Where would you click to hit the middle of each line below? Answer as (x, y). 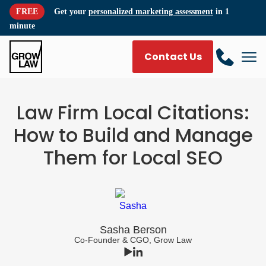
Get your (71, 12)
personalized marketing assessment (151, 12)
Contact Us (173, 56)
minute (22, 26)
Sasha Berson (133, 230)
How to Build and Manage (133, 135)
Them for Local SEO (133, 158)
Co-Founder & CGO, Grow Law (133, 240)
